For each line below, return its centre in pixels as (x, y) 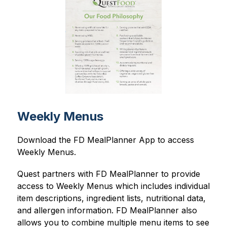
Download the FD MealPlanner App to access (105, 140)
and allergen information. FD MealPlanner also (107, 210)
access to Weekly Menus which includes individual (113, 186)
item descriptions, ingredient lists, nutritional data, (111, 198)
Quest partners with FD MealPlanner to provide (108, 174)
